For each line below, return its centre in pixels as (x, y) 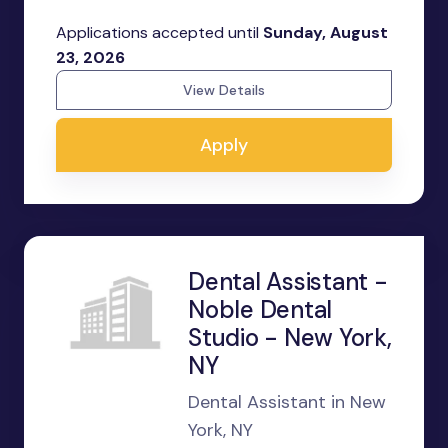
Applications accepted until (159, 32)
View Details (224, 90)
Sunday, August (325, 32)
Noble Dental (260, 309)
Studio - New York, (290, 337)
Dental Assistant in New (287, 402)
